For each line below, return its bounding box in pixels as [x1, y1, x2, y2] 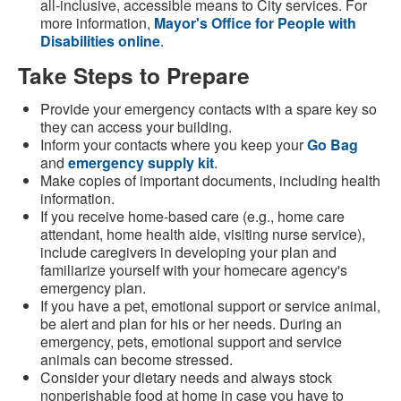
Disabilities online [40, 30, 160, 52]
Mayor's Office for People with [154, 13, 356, 34]
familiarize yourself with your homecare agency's [40, 260, 347, 281]
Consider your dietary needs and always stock [40, 367, 332, 388]
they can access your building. [40, 116, 232, 138]
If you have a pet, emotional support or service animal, [40, 295, 380, 317]
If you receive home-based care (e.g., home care [40, 206, 345, 227]
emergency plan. [40, 277, 146, 299]
